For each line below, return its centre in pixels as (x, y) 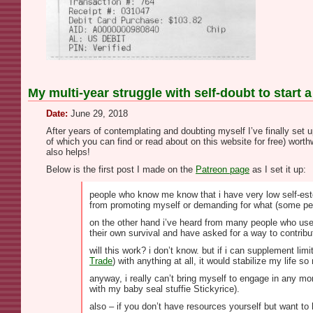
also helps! (68, 152)
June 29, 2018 (98, 114)
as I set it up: (278, 169)
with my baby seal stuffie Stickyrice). (165, 289)
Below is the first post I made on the (121, 169)
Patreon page (223, 169)
